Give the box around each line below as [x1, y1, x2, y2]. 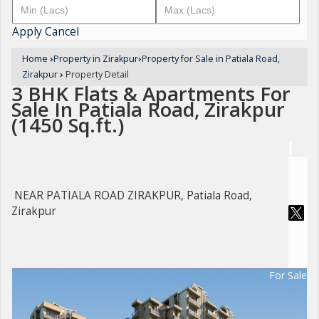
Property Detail [63, 68, 129, 80]
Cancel [45, 24, 79, 39]
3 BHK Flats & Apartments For [11, 80, 291, 107]
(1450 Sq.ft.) [11, 112, 124, 138]
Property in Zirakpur [53, 53, 138, 65]
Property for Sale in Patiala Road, [142, 53, 280, 65]
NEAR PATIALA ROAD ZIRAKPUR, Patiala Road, [14, 188, 252, 204]
